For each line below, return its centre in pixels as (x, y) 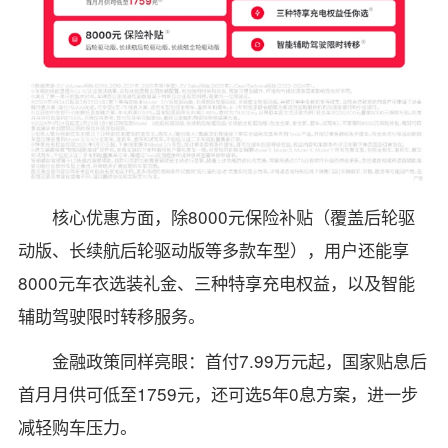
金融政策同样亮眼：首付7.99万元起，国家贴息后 (240, 361)
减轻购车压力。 (77, 427)
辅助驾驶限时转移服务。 (111, 316)
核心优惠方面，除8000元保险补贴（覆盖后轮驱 (234, 217)
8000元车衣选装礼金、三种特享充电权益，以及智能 (216, 283)
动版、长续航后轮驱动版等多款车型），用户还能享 (213, 250)
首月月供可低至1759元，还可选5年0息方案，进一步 (217, 394)
